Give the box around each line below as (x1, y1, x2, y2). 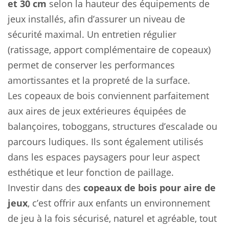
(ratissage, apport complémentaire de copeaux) (8, 43, 211, 56)
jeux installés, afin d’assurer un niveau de (8, 13, 185, 25)
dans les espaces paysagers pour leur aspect (8, 151, 200, 163)
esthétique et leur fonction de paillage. (8, 166, 174, 178)
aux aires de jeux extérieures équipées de (8, 105, 186, 117)
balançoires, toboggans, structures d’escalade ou (8, 120, 217, 132)
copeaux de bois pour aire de (83, 181, 216, 194)
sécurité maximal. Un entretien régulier (8, 28, 176, 40)
